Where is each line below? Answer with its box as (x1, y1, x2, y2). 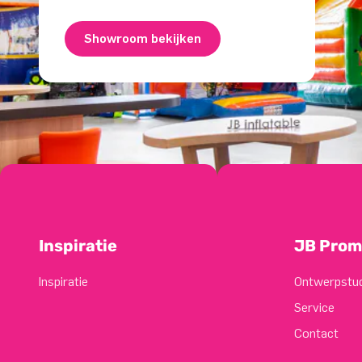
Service (294, 300, 335, 316)
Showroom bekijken (84, 31, 201, 47)
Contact (294, 326, 339, 342)
